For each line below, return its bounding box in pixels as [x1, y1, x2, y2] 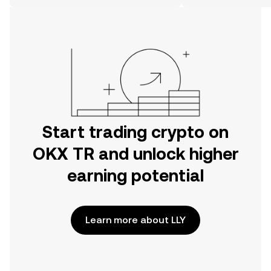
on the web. [19, 2, 67, 12]
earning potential [67, 166, 204, 185]
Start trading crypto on [42, 122, 229, 142]
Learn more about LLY [85, 214, 186, 226]
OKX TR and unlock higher [32, 144, 239, 163]
